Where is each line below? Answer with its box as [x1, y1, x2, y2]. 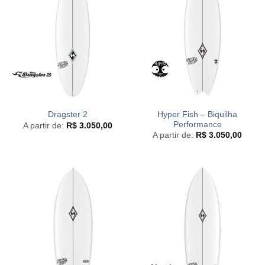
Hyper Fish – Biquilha [157, 109, 237, 119]
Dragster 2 [48, 110, 88, 119]
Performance [173, 119, 222, 129]
